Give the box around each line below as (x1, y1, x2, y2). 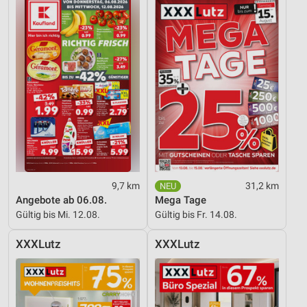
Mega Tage (155, 193, 206, 206)
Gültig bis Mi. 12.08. (16, 208, 100, 220)
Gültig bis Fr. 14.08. (155, 208, 237, 220)
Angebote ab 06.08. (16, 193, 107, 206)
